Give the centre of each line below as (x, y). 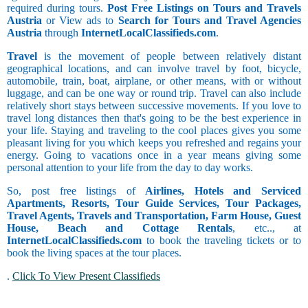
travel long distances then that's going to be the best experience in (154, 118)
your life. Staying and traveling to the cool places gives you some (154, 131)
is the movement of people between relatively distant (169, 56)
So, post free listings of (71, 191)
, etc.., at (267, 228)
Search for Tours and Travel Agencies (209, 21)
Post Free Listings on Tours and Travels (204, 8)
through (62, 33)
